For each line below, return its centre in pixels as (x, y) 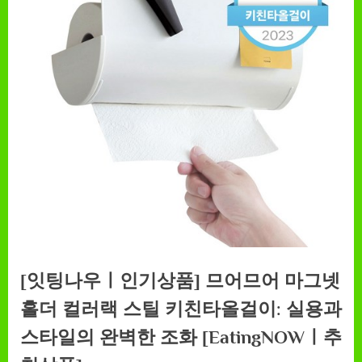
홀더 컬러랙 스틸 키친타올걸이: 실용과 (181, 308)
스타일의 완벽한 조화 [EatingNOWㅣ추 (181, 337)
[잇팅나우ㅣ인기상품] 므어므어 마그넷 (180, 280)
